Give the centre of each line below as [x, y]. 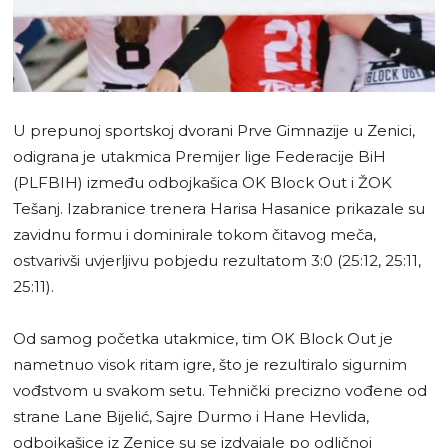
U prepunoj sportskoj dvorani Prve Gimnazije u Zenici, [214, 131]
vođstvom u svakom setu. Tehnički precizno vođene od [220, 391]
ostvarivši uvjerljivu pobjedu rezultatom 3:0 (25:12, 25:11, [217, 261]
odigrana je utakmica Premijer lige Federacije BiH [199, 157]
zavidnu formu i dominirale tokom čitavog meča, [194, 235]
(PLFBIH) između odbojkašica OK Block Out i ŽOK [202, 183]
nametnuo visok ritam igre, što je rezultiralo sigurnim [210, 365]
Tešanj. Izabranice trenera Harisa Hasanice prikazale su [219, 209]
